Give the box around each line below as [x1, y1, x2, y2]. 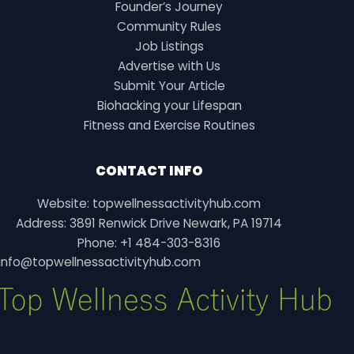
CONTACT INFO [95, 161, 203, 180]
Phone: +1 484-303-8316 [77, 234, 220, 251]
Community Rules [117, 17, 221, 35]
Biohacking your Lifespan [96, 96, 242, 114]
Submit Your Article [113, 77, 225, 94]
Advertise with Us [118, 57, 220, 74]
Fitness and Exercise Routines [83, 116, 255, 134]
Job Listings [134, 37, 204, 55]
